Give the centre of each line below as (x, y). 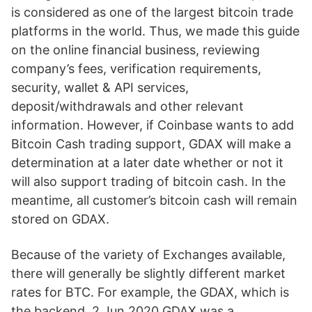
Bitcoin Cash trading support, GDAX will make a (151, 144)
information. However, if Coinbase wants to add (153, 125)
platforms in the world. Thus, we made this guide (155, 31)
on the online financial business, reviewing (135, 50)
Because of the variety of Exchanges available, (148, 255)
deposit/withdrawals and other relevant (127, 106)
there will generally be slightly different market (148, 273)
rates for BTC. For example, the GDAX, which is (150, 292)
